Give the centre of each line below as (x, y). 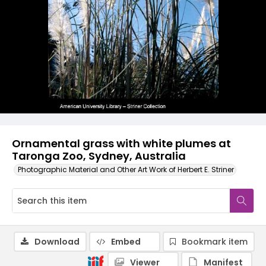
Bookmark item (215, 242)
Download (57, 242)
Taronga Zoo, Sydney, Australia (99, 156)
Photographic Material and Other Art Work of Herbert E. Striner (126, 170)
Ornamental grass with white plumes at (121, 143)
